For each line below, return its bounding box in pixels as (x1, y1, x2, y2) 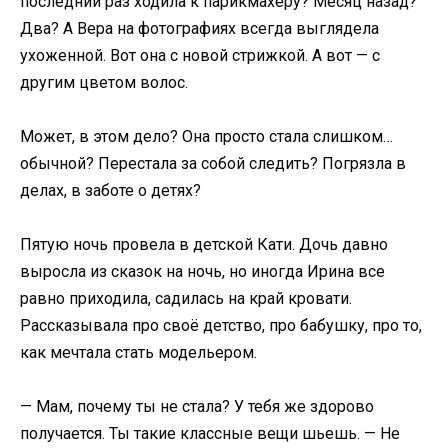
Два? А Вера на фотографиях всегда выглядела (20, 18, 379, 38)
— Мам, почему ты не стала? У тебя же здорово (20, 397, 374, 417)
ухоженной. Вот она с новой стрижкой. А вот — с (20, 45, 380, 65)
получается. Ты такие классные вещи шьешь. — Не (20, 424, 400, 444)
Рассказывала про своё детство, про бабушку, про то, (20, 316, 422, 336)
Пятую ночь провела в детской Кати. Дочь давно (20, 235, 388, 255)
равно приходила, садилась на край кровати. (20, 289, 352, 309)
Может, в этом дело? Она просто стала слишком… (20, 126, 393, 146)
